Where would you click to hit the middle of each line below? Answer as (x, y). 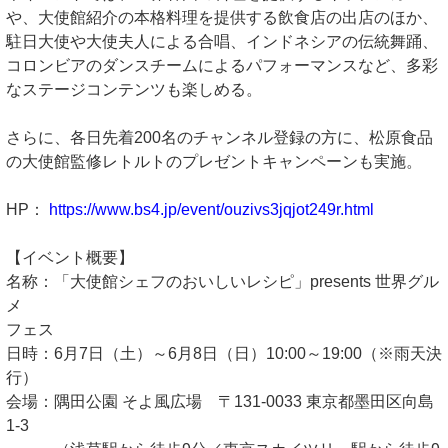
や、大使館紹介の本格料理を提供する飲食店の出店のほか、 (222, 18)
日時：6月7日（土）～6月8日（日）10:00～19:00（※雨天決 (224, 354)
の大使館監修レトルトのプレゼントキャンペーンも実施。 (214, 162)
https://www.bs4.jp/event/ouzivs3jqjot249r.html (211, 210)
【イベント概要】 (70, 258)
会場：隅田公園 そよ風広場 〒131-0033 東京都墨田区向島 (220, 402)
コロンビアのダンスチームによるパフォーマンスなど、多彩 (222, 66)
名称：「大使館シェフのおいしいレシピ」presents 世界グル (222, 282)
